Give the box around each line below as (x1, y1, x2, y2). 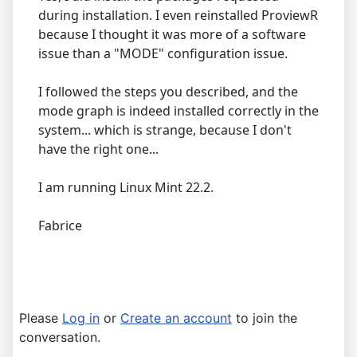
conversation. (19, 328, 100, 345)
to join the (232, 309, 297, 326)
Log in (62, 309, 100, 326)
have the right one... (38, 139, 159, 158)
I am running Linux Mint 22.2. (38, 178, 214, 196)
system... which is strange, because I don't (38, 120, 292, 139)
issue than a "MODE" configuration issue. (38, 44, 288, 62)
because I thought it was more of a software (38, 25, 306, 43)
